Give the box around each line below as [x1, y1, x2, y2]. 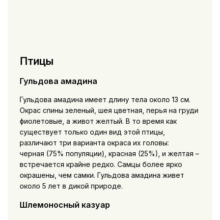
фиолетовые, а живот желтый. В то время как [19, 117, 177, 125]
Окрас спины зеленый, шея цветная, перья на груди [19, 106, 198, 114]
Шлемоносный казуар [19, 200, 110, 210]
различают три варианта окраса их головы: [19, 138, 169, 147]
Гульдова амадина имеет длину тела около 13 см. [19, 95, 191, 104]
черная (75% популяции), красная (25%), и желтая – [19, 149, 199, 158]
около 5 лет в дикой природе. [19, 182, 123, 190]
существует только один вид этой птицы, [19, 128, 165, 136]
